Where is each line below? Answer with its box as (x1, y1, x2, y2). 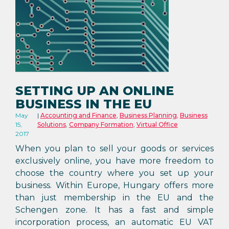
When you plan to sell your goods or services (15, 144, 214, 153)
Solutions (37, 121, 66, 128)
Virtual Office (136, 121, 178, 128)
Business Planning (119, 111, 177, 119)
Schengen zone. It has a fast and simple (15, 205, 214, 215)
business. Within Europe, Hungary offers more (15, 180, 214, 190)
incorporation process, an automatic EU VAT (15, 217, 214, 227)
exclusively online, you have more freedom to (15, 156, 214, 166)
